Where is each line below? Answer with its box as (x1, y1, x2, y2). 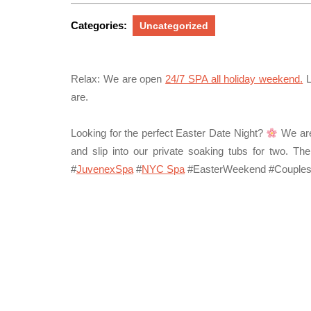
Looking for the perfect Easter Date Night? (71, 127, 267, 139)
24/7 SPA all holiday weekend (165, 73, 301, 85)
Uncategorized (140, 20, 208, 31)
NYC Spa (142, 163, 185, 175)
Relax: (71, 73, 100, 85)
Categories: (71, 19, 127, 31)
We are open (100, 73, 166, 85)
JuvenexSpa (76, 163, 133, 175)
